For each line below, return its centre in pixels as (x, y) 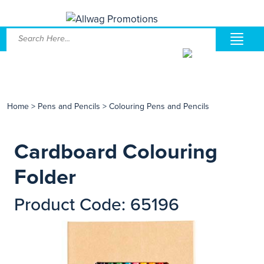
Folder (45, 177)
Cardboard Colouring (116, 152)
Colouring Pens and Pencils (159, 106)
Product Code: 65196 (97, 205)
